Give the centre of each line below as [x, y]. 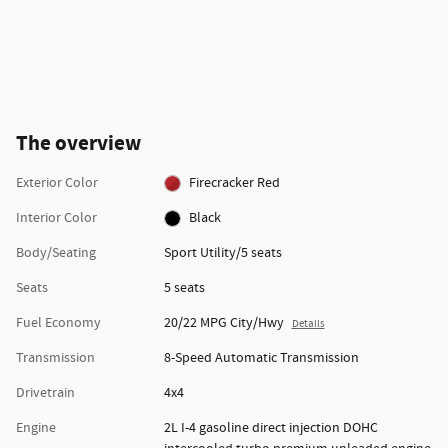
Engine [36, 428]
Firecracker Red [235, 183]
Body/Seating [56, 253]
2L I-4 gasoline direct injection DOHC [270, 428]
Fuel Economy [58, 323]
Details [308, 324]
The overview [78, 144]
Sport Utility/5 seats [222, 253]
